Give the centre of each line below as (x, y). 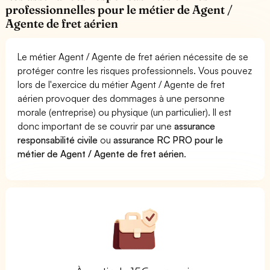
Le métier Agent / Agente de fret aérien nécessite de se (133, 56)
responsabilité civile (58, 140)
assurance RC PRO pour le (168, 140)
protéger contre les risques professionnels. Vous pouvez (135, 70)
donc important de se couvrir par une (96, 126)
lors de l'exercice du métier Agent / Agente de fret (121, 84)
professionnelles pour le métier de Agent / (119, 9)
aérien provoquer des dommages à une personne (121, 98)
